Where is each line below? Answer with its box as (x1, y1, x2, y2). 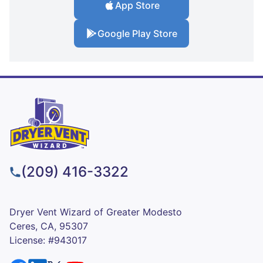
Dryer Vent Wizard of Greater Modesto (9, 205, 182, 218)
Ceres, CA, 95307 (9, 220, 88, 232)
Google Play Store (97, 28, 177, 40)
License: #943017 (9, 234, 87, 246)
